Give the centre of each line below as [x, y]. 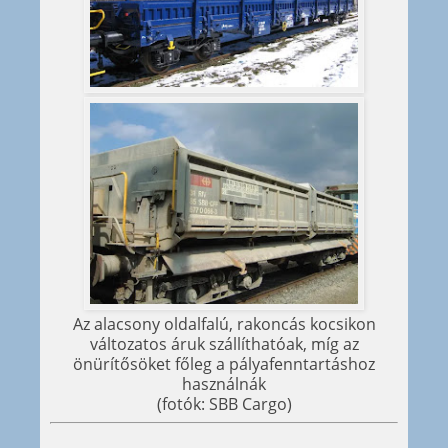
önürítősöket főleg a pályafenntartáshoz [224, 363]
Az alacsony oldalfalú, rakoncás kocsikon [224, 323]
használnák [224, 383]
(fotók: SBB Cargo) [224, 403]
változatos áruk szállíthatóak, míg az [224, 343]
